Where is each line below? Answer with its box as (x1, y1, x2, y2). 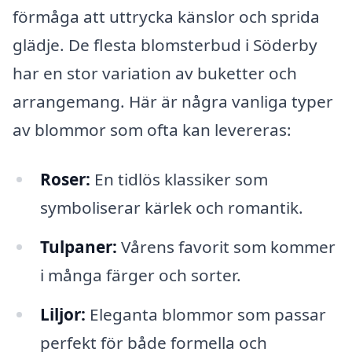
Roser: (39, 168, 90, 191)
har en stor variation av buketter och (13, 61, 297, 84)
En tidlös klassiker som (90, 168, 268, 191)
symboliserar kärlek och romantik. (39, 196, 303, 219)
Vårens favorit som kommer (116, 236, 335, 258)
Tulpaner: (39, 236, 117, 258)
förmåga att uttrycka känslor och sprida (13, 5, 320, 27)
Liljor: (39, 302, 86, 325)
